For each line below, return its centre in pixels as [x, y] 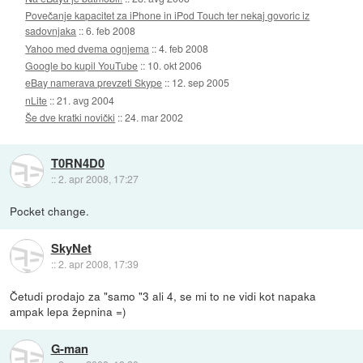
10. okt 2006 [175, 66]
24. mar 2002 [154, 117]
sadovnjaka [51, 31]
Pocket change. [50, 211]
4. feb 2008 [184, 48]
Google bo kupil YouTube [82, 66]
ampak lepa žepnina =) [68, 312]
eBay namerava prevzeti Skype [94, 83]
